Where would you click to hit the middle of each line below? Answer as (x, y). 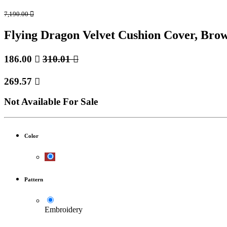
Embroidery (64, 209)
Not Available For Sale (51, 102)
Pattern (34, 179)
